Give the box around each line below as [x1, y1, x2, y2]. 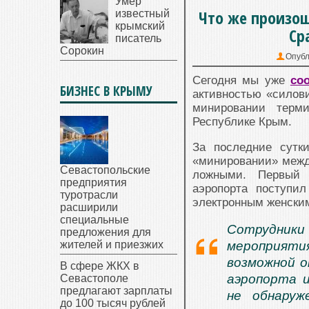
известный [115, 8, 170, 19]
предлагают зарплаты [60, 285, 172, 297]
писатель [115, 32, 161, 44]
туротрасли [60, 189, 118, 201]
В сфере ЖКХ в [60, 260, 139, 272]
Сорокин [60, 45, 104, 57]
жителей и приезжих [60, 239, 163, 250]
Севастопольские [60, 164, 150, 176]
